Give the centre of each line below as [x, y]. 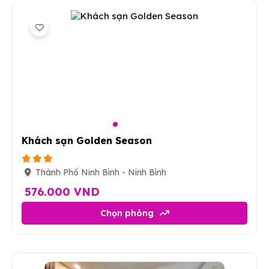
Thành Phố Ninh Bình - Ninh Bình [101, 172]
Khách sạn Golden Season [87, 141]
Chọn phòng [127, 213]
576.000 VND [62, 192]
